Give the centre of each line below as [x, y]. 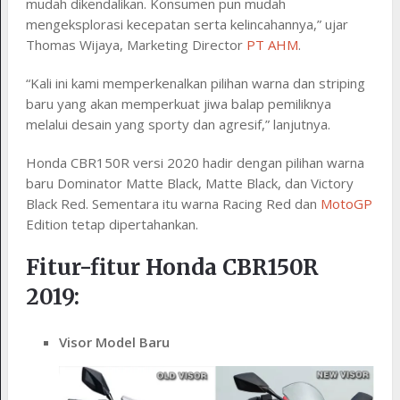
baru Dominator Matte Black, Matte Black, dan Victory [189, 183]
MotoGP [346, 204]
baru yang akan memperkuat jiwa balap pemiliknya [178, 104]
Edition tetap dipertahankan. [112, 225]
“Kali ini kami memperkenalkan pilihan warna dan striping [195, 83]
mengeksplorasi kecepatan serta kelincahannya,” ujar [187, 25]
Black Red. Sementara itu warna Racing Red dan [173, 204]
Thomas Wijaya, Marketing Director [136, 45]
